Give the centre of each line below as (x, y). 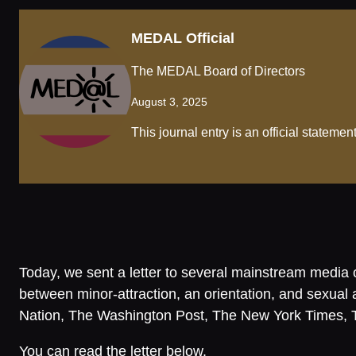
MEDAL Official (183, 39)
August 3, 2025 (169, 102)
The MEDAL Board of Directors (218, 72)
